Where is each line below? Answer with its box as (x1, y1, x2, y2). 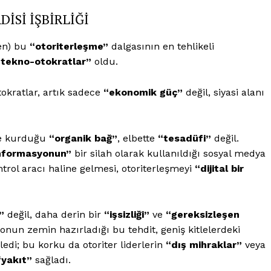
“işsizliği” (104, 208, 149, 220)
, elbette (117, 132, 158, 144)
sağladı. (32, 253, 71, 266)
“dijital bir (195, 162, 244, 174)
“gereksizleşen (166, 208, 240, 220)
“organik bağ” (49, 132, 117, 144)
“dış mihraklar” (166, 238, 242, 250)
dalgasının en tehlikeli (108, 40, 214, 52)
